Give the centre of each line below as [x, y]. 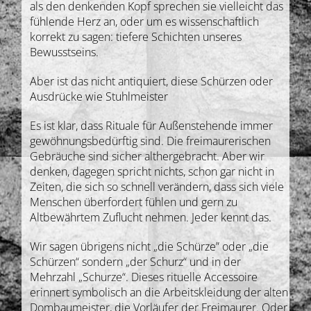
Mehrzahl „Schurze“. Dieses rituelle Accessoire [144, 277]
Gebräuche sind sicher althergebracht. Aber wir [148, 156]
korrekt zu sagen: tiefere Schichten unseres [136, 36]
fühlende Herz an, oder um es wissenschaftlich [145, 21]
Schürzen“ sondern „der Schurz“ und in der [136, 261]
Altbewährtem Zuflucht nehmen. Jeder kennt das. [151, 217]
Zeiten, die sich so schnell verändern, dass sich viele [157, 186]
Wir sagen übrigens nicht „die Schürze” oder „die [150, 246]
